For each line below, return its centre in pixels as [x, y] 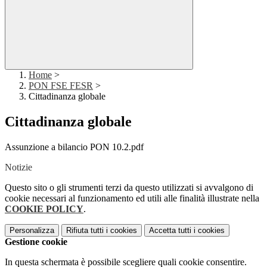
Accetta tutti [170, 231]
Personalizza [32, 231]
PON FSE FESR [61, 86]
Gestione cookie [36, 242]
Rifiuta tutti [85, 231]
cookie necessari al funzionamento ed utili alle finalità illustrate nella [132, 198]
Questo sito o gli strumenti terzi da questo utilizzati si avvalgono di [129, 188]
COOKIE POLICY [44, 209]
